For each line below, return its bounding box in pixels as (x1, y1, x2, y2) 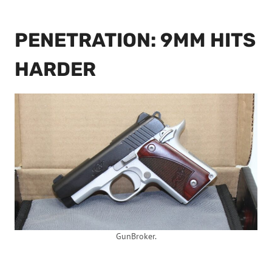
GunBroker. (115, 230, 157, 242)
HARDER (15, 58, 96, 81)
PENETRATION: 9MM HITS (15, 29, 256, 52)
